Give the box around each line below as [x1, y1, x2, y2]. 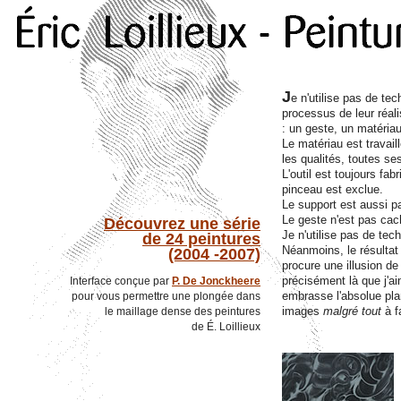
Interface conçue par [70, 275, 172, 287]
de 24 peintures [142, 230, 260, 248]
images [282, 304, 323, 318]
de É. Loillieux [192, 320, 260, 333]
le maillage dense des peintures [105, 305, 260, 318]
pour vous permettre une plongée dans [72, 290, 260, 303]
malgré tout [323, 304, 381, 318]
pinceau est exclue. [282, 183, 383, 196]
